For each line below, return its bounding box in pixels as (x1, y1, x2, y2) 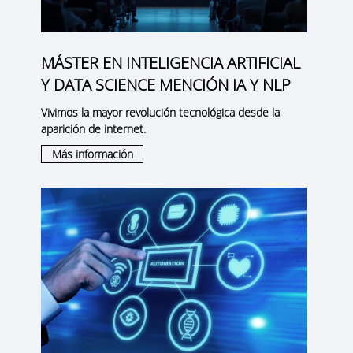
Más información (51, 147, 133, 162)
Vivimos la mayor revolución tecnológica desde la (41, 105, 281, 121)
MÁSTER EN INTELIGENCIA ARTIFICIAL (41, 52, 301, 74)
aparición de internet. (41, 121, 147, 137)
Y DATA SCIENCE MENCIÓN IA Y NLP (41, 74, 292, 96)
